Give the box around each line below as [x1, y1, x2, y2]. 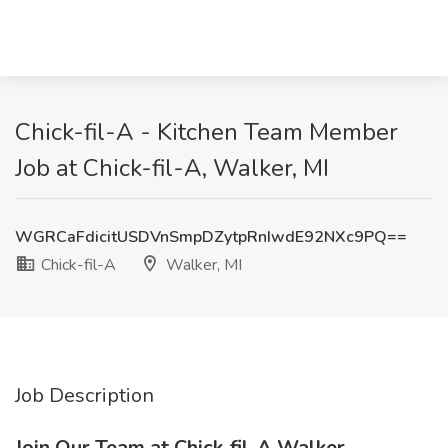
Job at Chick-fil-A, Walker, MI [15, 152, 329, 184]
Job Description [15, 382, 154, 409]
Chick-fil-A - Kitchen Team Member [15, 116, 398, 148]
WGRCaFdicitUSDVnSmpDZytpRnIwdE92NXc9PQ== [15, 226, 407, 248]
